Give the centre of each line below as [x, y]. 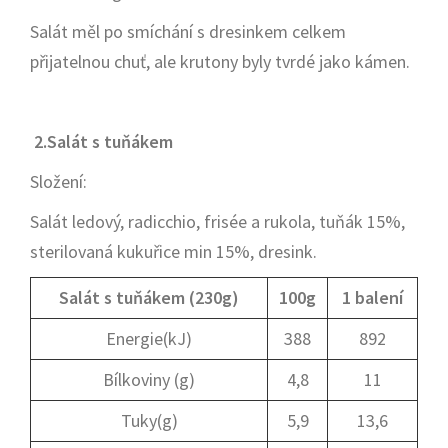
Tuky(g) [149, 420]
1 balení [372, 297]
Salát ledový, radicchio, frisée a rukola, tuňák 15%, [217, 221]
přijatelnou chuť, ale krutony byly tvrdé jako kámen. [220, 61]
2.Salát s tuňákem [101, 141]
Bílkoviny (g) [149, 379]
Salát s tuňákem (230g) [149, 297]
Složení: [58, 181]
